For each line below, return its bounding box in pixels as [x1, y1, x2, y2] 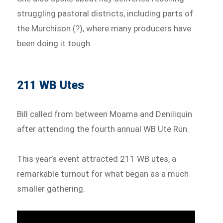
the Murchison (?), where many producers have [17, 23, 192, 33]
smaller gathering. [17, 183, 86, 194]
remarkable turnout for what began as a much [17, 168, 189, 179]
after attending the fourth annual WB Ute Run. [17, 123, 190, 134]
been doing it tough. [17, 38, 93, 48]
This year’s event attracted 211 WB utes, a [17, 153, 177, 164]
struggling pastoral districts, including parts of [17, 8, 194, 18]
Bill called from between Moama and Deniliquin [17, 109, 193, 119]
